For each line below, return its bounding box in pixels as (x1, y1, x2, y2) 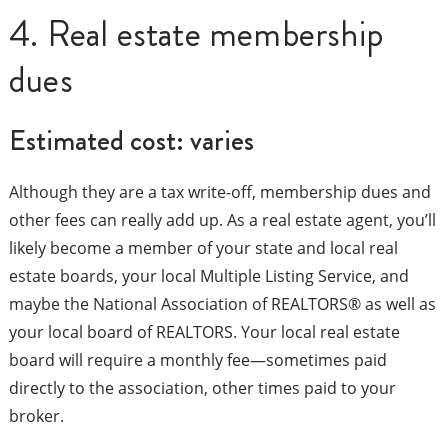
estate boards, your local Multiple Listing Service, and (8, 265, 409, 288)
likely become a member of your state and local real (8, 237, 398, 260)
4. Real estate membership (8, 9, 383, 61)
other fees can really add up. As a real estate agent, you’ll (8, 209, 436, 232)
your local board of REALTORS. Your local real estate (8, 321, 400, 344)
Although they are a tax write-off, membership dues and (8, 181, 431, 204)
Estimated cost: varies (8, 120, 254, 162)
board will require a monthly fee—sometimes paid (8, 349, 387, 372)
